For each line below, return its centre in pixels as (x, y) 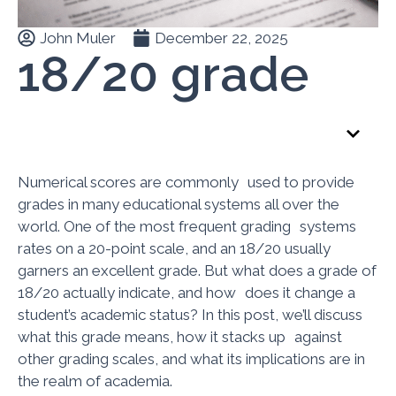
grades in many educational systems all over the (179, 204)
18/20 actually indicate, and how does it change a (187, 292)
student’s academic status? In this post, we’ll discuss (190, 314)
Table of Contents (165, 133)
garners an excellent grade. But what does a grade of (197, 270)
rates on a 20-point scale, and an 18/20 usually (174, 248)
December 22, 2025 (221, 38)
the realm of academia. (95, 381)
